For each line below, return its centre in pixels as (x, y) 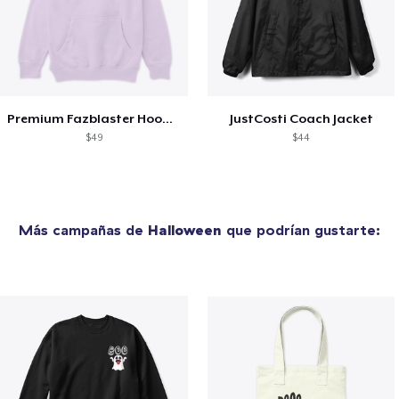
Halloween (185, 230)
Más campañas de (83, 230)
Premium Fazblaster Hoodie (167, 119)
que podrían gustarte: (301, 230)
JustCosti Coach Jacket (301, 119)
